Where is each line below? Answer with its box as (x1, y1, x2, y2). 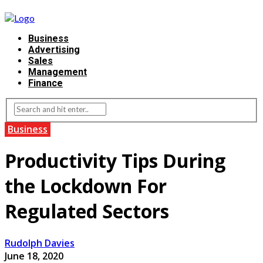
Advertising (28, 44, 80, 56)
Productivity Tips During (5, 148, 225, 174)
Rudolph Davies (5, 236, 75, 249)
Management (28, 66, 87, 78)
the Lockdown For (5, 173, 167, 199)
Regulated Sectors (5, 198, 169, 224)
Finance (28, 77, 63, 89)
